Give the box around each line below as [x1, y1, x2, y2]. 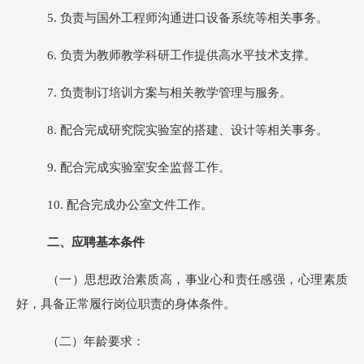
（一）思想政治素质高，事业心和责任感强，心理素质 [47, 273, 348, 286]
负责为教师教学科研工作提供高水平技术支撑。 [60, 49, 316, 62]
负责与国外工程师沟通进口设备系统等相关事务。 [60, 11, 328, 24]
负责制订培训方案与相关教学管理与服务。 [60, 86, 292, 99]
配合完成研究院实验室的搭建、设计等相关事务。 [60, 123, 328, 136]
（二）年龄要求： [47, 335, 145, 348]
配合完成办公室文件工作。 [67, 198, 213, 211]
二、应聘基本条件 [47, 236, 145, 249]
